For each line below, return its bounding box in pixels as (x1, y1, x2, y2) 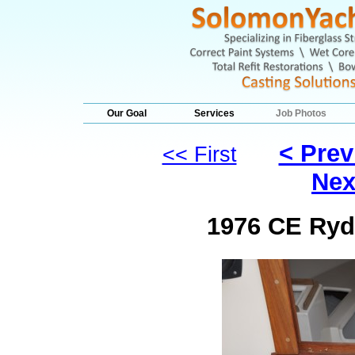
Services (193, 108, 235, 119)
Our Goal (107, 108, 147, 119)
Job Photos (276, 108, 326, 119)
